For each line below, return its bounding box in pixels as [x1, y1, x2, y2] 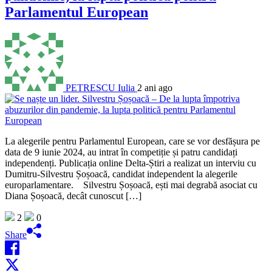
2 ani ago [137, 82, 172, 93]
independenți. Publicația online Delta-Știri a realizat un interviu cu [5, 157, 256, 168]
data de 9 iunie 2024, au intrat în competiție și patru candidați [5, 146, 237, 157]
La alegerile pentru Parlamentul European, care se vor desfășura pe [5, 135, 260, 146]
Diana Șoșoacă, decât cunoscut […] [5, 190, 141, 201]
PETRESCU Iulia [66, 82, 135, 93]
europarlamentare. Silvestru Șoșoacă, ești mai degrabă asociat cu [5, 179, 257, 190]
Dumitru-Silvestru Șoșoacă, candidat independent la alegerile [5, 168, 237, 179]
